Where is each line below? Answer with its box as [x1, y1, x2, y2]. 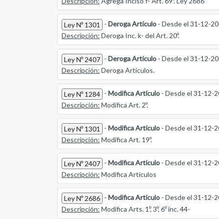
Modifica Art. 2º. [100, 101, 148, 109]
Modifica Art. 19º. [100, 135, 152, 144]
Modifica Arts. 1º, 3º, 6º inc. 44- [100, 204, 190, 213]
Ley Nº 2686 [64, 194, 100, 202]
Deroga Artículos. [100, 66, 154, 75]
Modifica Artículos [100, 170, 156, 178]
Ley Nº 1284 [64, 90, 100, 99]
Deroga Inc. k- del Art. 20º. [100, 31, 179, 40]
